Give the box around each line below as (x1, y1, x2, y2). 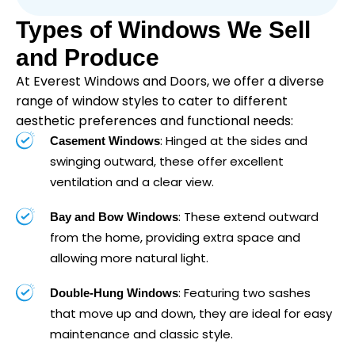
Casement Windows (50, 134, 160, 148)
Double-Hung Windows (50, 286, 178, 300)
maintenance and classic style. (50, 326, 233, 343)
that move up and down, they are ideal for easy (50, 305, 332, 323)
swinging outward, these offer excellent (50, 153, 284, 170)
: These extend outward (178, 208, 319, 226)
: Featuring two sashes (178, 284, 311, 302)
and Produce (16, 44, 159, 71)
